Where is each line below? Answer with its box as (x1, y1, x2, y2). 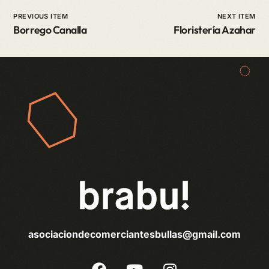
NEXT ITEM (217, 12, 256, 21)
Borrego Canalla (13, 23, 87, 37)
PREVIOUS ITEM (13, 12, 68, 21)
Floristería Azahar (174, 23, 256, 37)
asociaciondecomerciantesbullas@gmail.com (28, 228, 241, 241)
